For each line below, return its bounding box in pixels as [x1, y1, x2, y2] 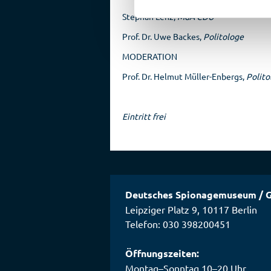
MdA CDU [177, 11, 214, 22]
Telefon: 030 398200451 [125, 218, 230, 230]
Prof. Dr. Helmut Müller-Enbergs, [122, 71, 246, 82]
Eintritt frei [122, 111, 166, 122]
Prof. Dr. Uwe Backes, [122, 31, 203, 42]
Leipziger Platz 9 [125, 203, 197, 215]
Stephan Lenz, [122, 11, 177, 22]
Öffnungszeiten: [125, 247, 199, 260]
